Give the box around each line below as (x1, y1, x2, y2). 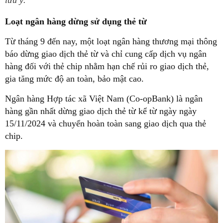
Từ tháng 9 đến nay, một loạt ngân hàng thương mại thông (5, 36, 217, 46)
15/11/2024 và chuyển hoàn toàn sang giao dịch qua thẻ (5, 118, 206, 128)
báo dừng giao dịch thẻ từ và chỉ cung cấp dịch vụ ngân (5, 49, 207, 59)
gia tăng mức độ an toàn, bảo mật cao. (5, 74, 144, 84)
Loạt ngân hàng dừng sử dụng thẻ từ (5, 16, 147, 26)
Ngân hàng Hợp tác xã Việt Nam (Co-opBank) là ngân (5, 94, 203, 104)
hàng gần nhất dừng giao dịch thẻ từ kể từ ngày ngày (5, 106, 197, 116)
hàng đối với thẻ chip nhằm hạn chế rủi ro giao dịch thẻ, (5, 61, 209, 71)
